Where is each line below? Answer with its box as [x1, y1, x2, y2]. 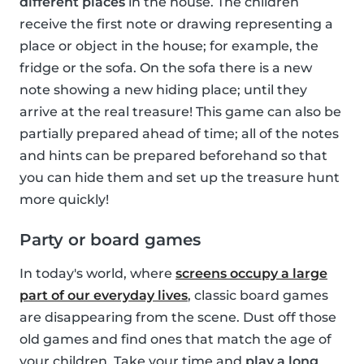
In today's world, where [19, 266, 175, 282]
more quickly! [19, 192, 109, 208]
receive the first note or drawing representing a [19, 16, 333, 32]
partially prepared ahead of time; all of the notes [19, 126, 339, 142]
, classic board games [188, 288, 328, 304]
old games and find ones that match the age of [19, 331, 331, 348]
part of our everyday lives [19, 288, 188, 304]
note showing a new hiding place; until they [19, 82, 307, 98]
